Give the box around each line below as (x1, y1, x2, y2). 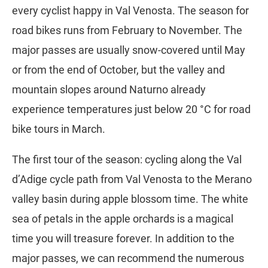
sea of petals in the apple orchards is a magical (12, 212, 233, 226)
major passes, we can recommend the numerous (12, 252, 244, 265)
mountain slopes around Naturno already (12, 83, 206, 96)
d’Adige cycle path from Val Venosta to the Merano (12, 173, 252, 186)
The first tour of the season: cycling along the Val (12, 153, 242, 166)
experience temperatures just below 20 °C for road (12, 103, 251, 116)
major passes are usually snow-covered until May (12, 44, 245, 57)
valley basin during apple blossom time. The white (12, 193, 248, 206)
